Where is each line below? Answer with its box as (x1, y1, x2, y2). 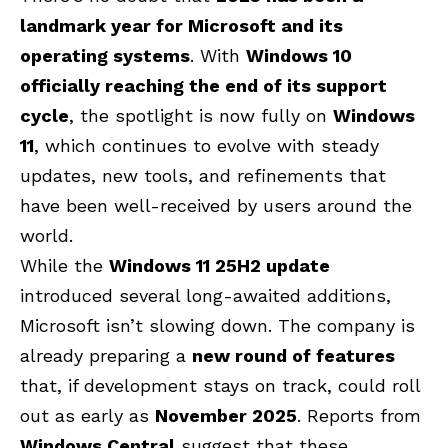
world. (20, 224, 73, 246)
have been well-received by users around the (20, 194, 412, 216)
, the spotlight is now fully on (69, 104, 333, 126)
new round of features (192, 344, 395, 366)
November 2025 (155, 404, 297, 426)
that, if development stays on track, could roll (20, 374, 420, 396)
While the (20, 254, 109, 276)
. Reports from (297, 404, 421, 426)
